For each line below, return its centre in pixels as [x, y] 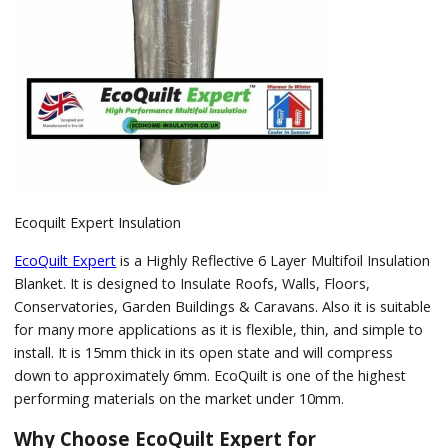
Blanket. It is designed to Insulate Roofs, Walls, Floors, [192, 283]
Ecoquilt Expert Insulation [98, 223]
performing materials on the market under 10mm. [179, 398]
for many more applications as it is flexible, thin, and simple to [219, 329]
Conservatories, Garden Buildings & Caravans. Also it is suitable [223, 306]
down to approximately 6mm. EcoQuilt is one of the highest [210, 375]
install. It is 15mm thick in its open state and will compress [204, 352]
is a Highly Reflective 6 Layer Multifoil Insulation [273, 260]
